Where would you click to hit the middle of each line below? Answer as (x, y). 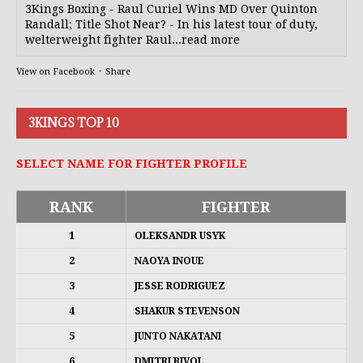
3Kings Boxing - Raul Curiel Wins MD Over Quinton (171, 9)
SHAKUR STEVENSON (187, 311)
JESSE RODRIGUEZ (180, 286)
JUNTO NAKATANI (178, 336)
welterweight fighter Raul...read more (132, 39)
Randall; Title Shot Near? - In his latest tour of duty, (171, 24)
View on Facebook (56, 71)
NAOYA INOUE (169, 261)
